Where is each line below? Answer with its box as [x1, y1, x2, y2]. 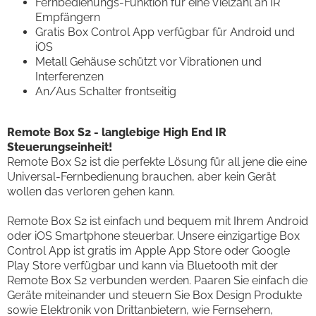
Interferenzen [35, 69, 104, 83]
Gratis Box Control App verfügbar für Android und [35, 25, 295, 39]
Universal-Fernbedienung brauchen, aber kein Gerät [7, 169, 276, 183]
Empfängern [35, 10, 100, 24]
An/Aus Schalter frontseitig [35, 84, 176, 98]
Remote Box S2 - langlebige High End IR [7, 125, 226, 139]
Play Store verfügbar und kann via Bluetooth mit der [7, 258, 278, 272]
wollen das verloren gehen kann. [7, 184, 175, 198]
